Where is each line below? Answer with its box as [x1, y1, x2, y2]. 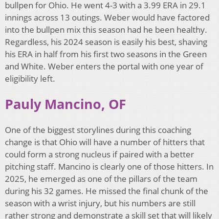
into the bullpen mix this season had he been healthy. [5, 23, 207, 35]
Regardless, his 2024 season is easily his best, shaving [5, 36, 207, 47]
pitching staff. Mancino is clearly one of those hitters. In [5, 161, 214, 172]
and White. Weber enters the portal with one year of [5, 60, 203, 72]
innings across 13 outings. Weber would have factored [5, 11, 210, 23]
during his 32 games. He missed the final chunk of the [5, 185, 208, 197]
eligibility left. [5, 72, 57, 84]
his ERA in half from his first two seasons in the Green [5, 48, 207, 60]
